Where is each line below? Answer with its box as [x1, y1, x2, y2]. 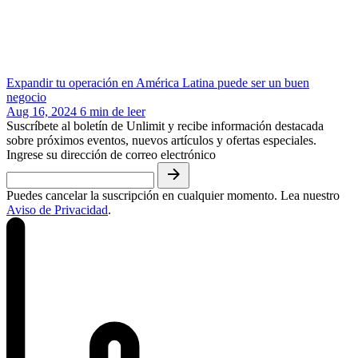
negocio [6, 89, 46, 104]
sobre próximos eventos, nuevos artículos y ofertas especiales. [6, 133, 316, 147]
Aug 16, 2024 [6, 104, 77, 118]
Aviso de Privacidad [6, 202, 108, 217]
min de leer [89, 104, 145, 118]
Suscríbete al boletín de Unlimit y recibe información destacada [6, 118, 324, 133]
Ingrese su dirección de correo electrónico [6, 147, 216, 161]
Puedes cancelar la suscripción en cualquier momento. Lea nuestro [6, 188, 340, 202]
